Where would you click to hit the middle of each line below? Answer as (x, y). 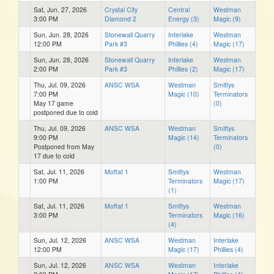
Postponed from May (64, 146)
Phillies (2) (183, 68)
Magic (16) (229, 215)
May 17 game (54, 103)
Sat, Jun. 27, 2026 (60, 9)
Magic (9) (227, 18)
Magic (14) (184, 137)
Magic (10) (184, 94)
